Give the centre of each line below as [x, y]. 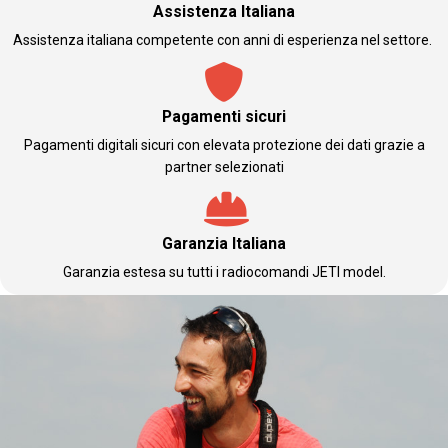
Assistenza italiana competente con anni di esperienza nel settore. [224, 40]
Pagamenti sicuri [224, 117]
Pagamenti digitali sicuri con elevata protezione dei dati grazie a [224, 145]
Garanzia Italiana [224, 244]
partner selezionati [224, 167]
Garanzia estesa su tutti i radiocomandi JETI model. [224, 272]
